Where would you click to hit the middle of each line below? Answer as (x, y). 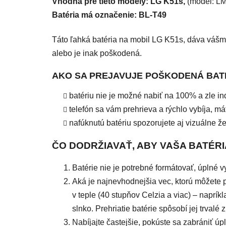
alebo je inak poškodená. (97, 53)
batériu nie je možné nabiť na (122, 95)
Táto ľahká (71, 39)
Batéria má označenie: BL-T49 (109, 15)
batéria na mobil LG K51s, (138, 39)
